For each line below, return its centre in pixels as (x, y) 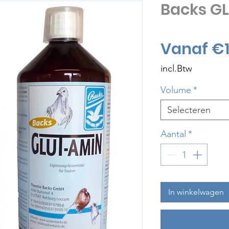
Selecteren (189, 110)
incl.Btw (176, 69)
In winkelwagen (196, 192)
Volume (176, 90)
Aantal (173, 134)
